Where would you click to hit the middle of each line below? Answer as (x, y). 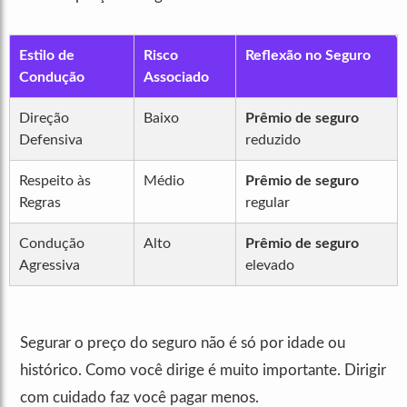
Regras (40, 203)
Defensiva (51, 140)
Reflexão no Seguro (308, 56)
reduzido (273, 140)
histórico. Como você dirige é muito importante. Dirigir (203, 371)
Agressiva (50, 266)
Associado (176, 78)
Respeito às (55, 181)
